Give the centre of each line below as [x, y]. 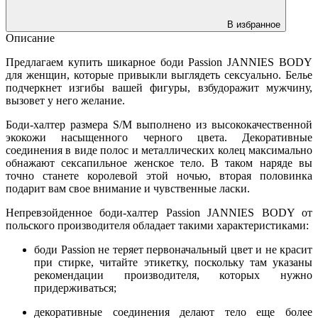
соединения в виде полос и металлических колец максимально [159, 150]
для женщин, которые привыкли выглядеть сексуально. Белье [159, 75]
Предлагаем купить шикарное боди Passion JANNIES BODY [159, 62]
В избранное [254, 24]
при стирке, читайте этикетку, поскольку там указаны [173, 262]
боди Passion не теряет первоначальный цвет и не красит [173, 249]
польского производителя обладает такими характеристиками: [157, 225]
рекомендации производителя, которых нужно [173, 275]
